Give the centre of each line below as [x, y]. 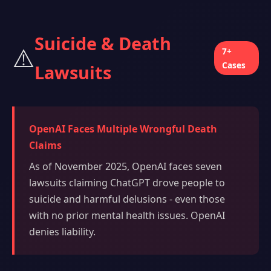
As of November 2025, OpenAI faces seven [126, 167]
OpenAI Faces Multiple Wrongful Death [123, 129]
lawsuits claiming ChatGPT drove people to [127, 183]
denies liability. [62, 232]
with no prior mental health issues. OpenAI [127, 216]
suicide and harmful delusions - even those [127, 199]
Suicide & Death [103, 44]
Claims [45, 145]
